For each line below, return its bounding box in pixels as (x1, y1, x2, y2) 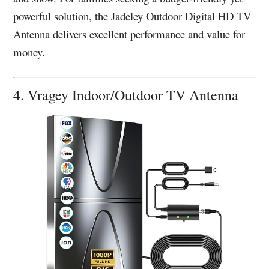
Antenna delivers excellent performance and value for (13, 26, 246, 41)
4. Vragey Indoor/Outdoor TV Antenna (13, 85, 244, 105)
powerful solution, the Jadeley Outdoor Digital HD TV (13, 8, 252, 23)
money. (13, 44, 46, 59)
